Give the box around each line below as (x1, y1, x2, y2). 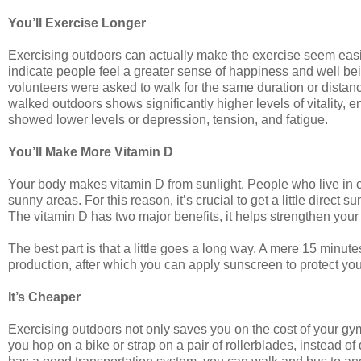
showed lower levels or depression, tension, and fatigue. (8, 112, 328, 127)
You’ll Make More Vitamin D (8, 144, 173, 159)
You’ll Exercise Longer (8, 15, 146, 30)
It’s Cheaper (8, 289, 81, 304)
